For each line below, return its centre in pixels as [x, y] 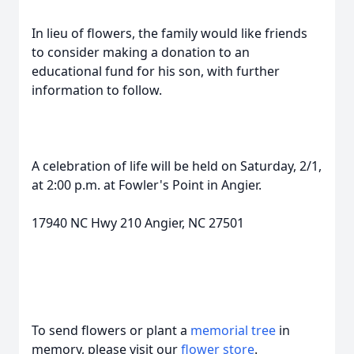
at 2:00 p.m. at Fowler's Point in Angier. [147, 185]
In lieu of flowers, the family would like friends [169, 33]
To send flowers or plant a [111, 330]
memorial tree [233, 330]
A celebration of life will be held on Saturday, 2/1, [177, 166]
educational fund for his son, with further [156, 71]
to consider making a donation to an [141, 52]
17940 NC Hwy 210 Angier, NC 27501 [138, 223]
